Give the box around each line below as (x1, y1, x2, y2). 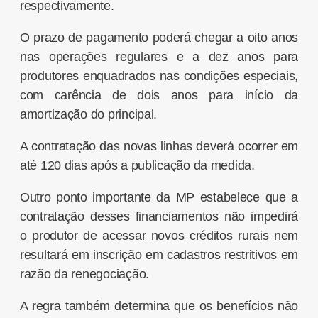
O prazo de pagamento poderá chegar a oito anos (19, 31, 299, 45)
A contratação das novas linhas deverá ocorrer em (19, 139, 299, 154)
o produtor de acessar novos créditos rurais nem (19, 229, 299, 243)
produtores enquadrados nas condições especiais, (19, 69, 299, 84)
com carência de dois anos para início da (19, 88, 299, 103)
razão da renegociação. (19, 267, 149, 282)
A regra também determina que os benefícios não (19, 299, 299, 314)
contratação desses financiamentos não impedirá (19, 209, 299, 224)
